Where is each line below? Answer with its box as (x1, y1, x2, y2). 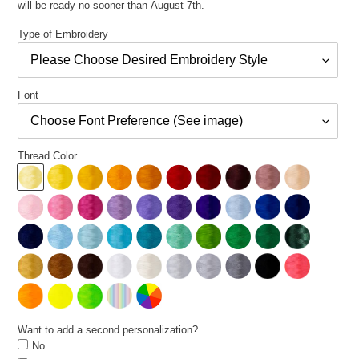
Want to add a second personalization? (18, 323, 198, 336)
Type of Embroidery (18, 27, 108, 40)
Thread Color (18, 149, 77, 162)
